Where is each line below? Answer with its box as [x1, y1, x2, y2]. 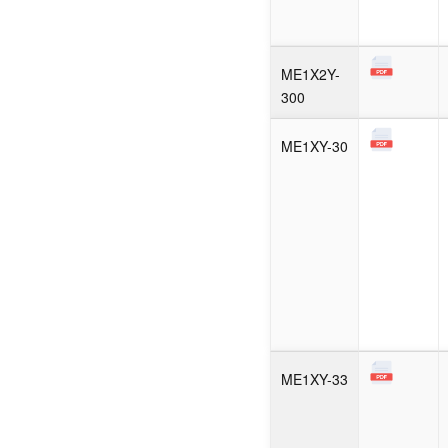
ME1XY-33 [281, 368, 349, 389]
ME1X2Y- [281, 63, 341, 84]
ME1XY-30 [281, 135, 349, 156]
